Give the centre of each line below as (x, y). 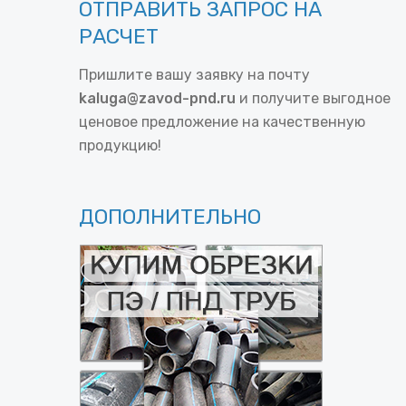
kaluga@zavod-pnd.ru (157, 98)
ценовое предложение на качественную (222, 122)
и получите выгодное (313, 98)
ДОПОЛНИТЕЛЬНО (170, 217)
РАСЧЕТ (119, 36)
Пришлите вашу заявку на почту (194, 75)
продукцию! (120, 145)
